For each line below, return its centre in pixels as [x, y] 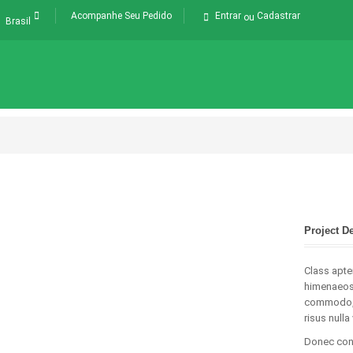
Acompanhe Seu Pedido [121, 16]
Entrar [228, 16]
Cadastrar [279, 16]
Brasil [18, 21]
